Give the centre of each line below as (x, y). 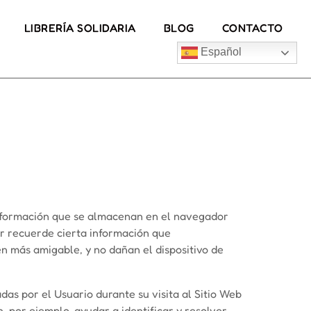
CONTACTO (252, 28)
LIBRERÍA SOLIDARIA (80, 28)
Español (219, 52)
